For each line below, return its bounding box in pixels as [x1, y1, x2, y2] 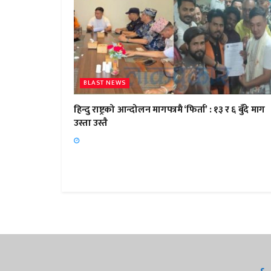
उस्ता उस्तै [74, 114, 108, 131]
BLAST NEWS [83, 77, 126, 88]
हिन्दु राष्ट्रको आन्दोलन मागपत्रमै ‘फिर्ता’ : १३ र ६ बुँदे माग [74, 101, 266, 118]
